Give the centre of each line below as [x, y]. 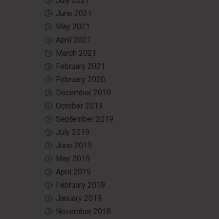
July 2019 [73, 132]
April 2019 [73, 172]
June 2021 [74, 13]
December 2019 [83, 93]
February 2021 [80, 66]
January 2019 [79, 198]
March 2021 [76, 53]
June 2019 [74, 145]
